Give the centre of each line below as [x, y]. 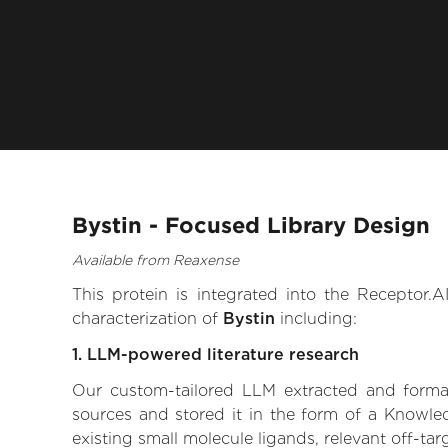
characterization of [147, 319]
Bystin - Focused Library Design [251, 225]
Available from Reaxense [155, 260]
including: [316, 319]
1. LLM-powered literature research [215, 355]
